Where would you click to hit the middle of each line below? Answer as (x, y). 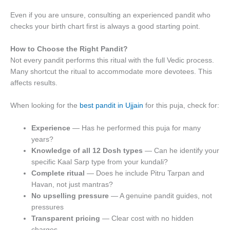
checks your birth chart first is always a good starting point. (105, 27)
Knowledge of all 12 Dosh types (87, 151)
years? (43, 140)
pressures (48, 207)
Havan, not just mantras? (72, 185)
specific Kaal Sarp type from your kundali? (100, 162)
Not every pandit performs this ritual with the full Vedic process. (112, 61)
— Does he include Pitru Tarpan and (145, 174)
